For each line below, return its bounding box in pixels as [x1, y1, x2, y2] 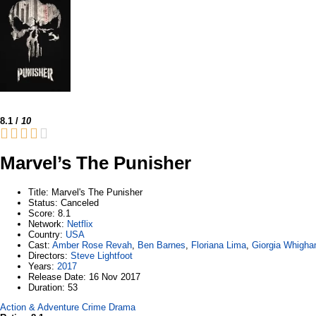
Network [28, 218, 61, 229]
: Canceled [55, 197, 99, 208]
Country [28, 229, 60, 240]
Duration [28, 281, 62, 293]
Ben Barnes [138, 239, 186, 250]
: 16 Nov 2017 [83, 271, 140, 282]
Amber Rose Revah [52, 239, 132, 250]
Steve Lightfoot [71, 250, 133, 261]
